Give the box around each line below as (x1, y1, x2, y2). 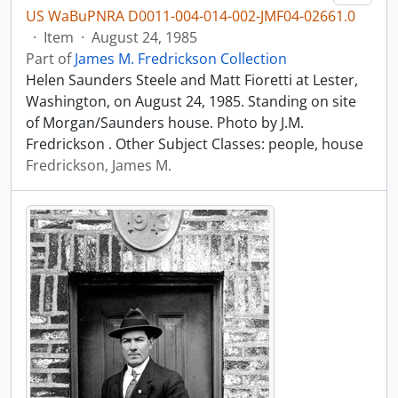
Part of (26, 49, 75, 68)
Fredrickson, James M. (26, 155, 171, 175)
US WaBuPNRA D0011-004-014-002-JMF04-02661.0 (26, 6, 355, 26)
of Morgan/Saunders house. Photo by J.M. (26, 113, 304, 132)
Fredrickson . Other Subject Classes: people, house (26, 134, 363, 154)
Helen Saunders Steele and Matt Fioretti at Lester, (26, 70, 358, 90)
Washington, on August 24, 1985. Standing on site (26, 92, 356, 111)
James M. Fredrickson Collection (75, 49, 287, 68)
